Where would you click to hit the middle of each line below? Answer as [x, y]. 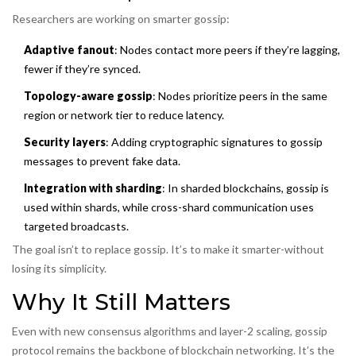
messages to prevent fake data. [102, 161]
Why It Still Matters [121, 302]
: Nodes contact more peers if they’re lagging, [227, 49]
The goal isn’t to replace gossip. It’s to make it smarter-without [168, 249]
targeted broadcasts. [76, 226]
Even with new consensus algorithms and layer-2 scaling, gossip [170, 331]
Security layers [65, 141]
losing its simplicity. [59, 268]
